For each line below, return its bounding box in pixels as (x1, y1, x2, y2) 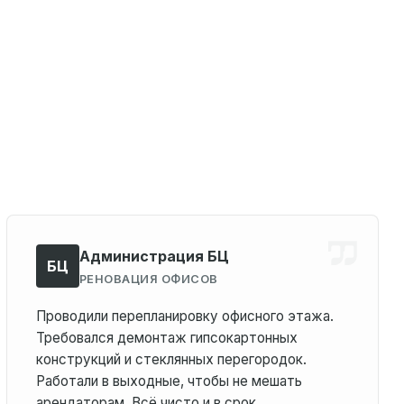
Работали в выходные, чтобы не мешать (35, 372, 302, 390)
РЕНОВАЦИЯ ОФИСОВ (78, 271, 218, 286)
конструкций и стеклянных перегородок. (35, 351, 307, 368)
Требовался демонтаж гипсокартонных (35, 329, 298, 346)
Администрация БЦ (78, 246, 229, 265)
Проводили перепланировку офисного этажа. (35, 308, 334, 325)
